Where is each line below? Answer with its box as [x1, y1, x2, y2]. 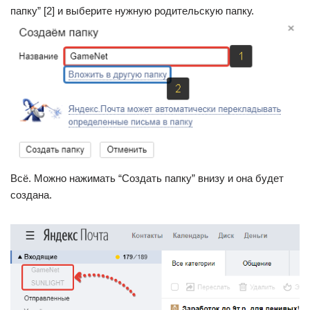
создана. [10, 189, 52, 201]
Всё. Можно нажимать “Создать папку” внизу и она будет [10, 172, 284, 185]
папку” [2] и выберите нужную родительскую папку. [10, 4, 254, 17]
